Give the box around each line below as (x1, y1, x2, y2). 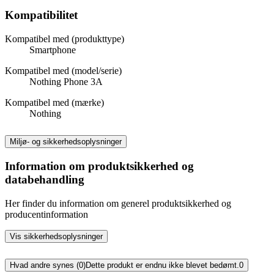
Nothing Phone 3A (29, 76, 103, 87)
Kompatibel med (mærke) (5, 97, 104, 108)
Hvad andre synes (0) (10, 261, 86, 270)
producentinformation (5, 209, 88, 220)
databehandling (5, 173, 84, 187)
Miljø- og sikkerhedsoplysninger (10, 136, 122, 146)
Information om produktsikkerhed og (5, 160, 194, 173)
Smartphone (29, 44, 76, 55)
